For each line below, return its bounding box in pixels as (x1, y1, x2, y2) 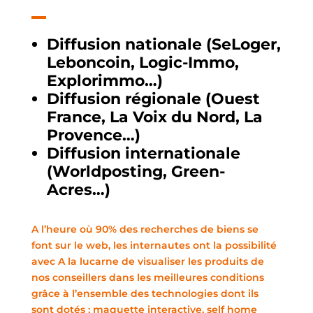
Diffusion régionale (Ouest (46, 89, 260, 108)
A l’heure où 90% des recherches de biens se (31, 222, 259, 235)
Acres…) (46, 180, 110, 199)
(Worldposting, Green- (46, 161, 225, 181)
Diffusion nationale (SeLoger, (46, 34, 281, 54)
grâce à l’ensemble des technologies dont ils (31, 286, 259, 300)
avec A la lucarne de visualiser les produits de (31, 254, 264, 268)
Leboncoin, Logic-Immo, (46, 52, 239, 72)
